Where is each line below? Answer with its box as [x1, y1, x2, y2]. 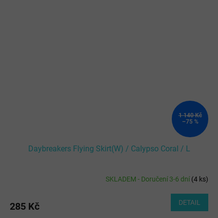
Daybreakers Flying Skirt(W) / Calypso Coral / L [28, 144, 190, 153]
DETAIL [179, 198, 200, 206]
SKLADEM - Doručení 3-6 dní [106, 175, 191, 183]
